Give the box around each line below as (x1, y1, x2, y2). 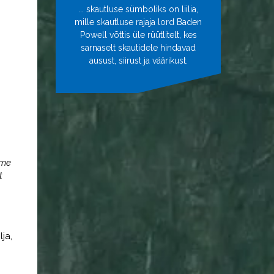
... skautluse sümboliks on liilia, (78, 4, 198, 14)
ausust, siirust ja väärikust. (89, 56, 188, 65)
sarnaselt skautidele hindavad (81, 43, 196, 53)
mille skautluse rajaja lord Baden (75, 17, 202, 27)
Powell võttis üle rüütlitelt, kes (80, 30, 197, 40)
